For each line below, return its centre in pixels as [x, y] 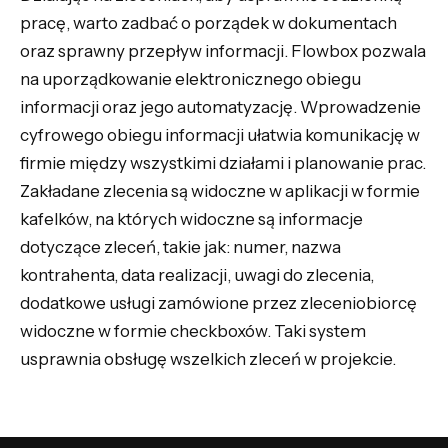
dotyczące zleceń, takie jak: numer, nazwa [180, 246]
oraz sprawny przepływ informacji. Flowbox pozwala [223, 50]
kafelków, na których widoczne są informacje [191, 218]
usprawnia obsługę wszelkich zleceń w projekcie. [208, 358]
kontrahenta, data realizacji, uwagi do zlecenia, [197, 274]
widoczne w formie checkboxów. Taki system [193, 330]
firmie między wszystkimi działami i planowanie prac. [223, 162]
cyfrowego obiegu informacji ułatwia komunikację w [220, 134]
